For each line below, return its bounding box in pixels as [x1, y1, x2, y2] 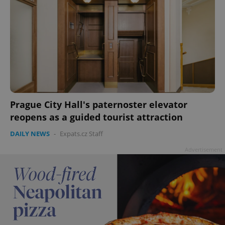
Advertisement [185, 145, 222, 153]
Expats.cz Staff [60, 129, 103, 138]
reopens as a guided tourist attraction [10, 110, 183, 123]
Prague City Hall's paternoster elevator [10, 98, 187, 110]
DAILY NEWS [10, 129, 50, 138]
